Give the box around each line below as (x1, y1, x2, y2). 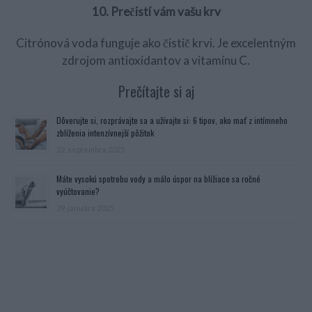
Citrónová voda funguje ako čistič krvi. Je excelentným (16, 36, 296, 50)
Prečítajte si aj (118, 81, 194, 102)
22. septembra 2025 (56, 145, 125, 154)
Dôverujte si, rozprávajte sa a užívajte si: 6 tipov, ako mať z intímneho (56, 114, 288, 126)
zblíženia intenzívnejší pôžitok (56, 127, 154, 139)
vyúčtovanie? (56, 185, 100, 197)
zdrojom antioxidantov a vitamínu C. (62, 53, 250, 68)
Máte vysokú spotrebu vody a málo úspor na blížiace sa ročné (56, 173, 260, 185)
